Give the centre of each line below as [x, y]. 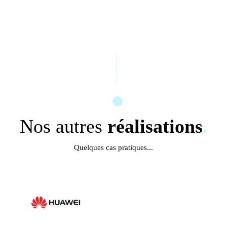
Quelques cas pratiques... [113, 147]
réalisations [155, 126]
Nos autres [63, 126]
